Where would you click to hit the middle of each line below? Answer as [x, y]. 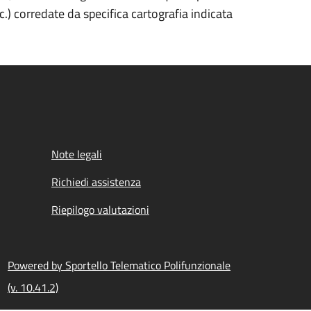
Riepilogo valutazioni [100, 210]
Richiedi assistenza [96, 182]
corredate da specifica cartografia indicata [123, 14]
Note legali [77, 154]
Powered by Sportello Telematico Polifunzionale [119, 265]
